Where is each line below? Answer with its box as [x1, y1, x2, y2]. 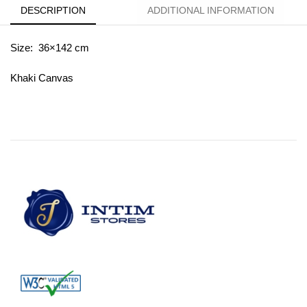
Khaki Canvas [10, 72, 73, 84]
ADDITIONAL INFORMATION [147, 4, 274, 16]
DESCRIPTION [21, 4, 86, 16]
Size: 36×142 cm [10, 41, 89, 53]
